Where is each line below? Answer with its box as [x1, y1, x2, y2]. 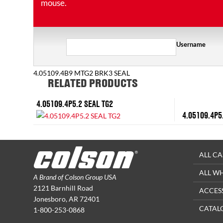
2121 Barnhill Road [33, 183, 93, 192]
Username [176, 40, 206, 49]
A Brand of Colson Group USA [33, 172, 116, 181]
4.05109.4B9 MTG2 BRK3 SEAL [33, 69, 130, 78]
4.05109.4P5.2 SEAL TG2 [36, 97, 113, 110]
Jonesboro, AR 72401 [33, 194, 100, 203]
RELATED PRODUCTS [48, 76, 138, 91]
